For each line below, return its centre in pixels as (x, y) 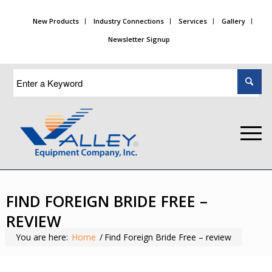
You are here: (42, 237)
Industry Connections (128, 21)
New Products (56, 21)
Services (192, 21)
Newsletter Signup (139, 39)
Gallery (233, 21)
